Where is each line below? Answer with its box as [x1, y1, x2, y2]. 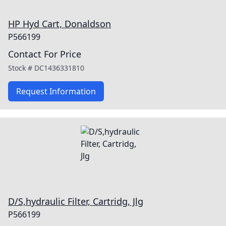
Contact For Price [8, 48, 81, 60]
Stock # [8, 63, 34, 73]
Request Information [16, 86, 96, 97]
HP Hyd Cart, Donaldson [8, 18, 111, 30]
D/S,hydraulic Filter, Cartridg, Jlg [8, 195, 143, 207]
